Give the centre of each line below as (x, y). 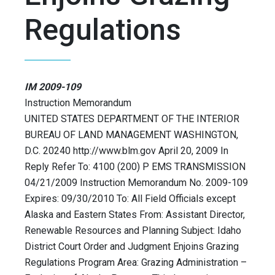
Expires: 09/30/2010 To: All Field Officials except (130, 199)
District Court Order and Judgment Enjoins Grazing (132, 247)
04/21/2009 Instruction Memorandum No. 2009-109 (136, 183)
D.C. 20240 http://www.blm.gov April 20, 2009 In (126, 151)
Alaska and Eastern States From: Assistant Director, (135, 215)
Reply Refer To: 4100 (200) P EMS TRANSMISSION (135, 167)
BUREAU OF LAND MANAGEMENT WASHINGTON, (131, 135)
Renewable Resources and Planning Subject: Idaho (133, 231)
